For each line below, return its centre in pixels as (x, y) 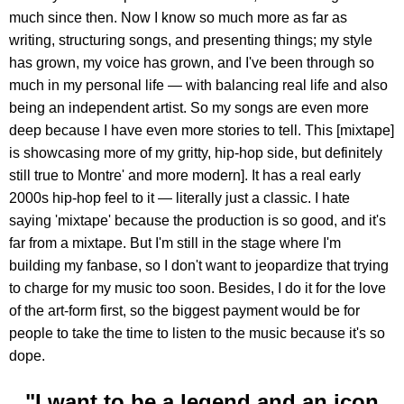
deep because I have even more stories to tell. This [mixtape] (202, 131)
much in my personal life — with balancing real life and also (198, 86)
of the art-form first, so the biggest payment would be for (184, 311)
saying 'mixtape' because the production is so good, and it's (197, 221)
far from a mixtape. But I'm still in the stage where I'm (175, 243)
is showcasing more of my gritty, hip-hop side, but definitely (196, 153)
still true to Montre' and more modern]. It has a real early (185, 176)
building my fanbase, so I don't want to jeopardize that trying (199, 266)
